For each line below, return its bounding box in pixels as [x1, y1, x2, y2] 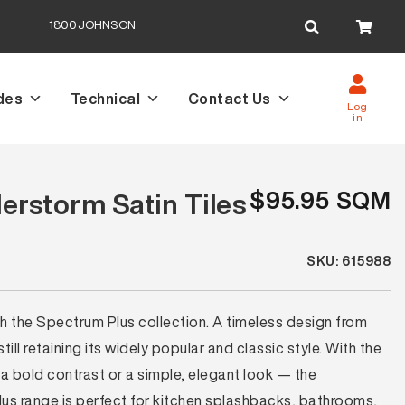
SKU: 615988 [306, 251, 391, 270]
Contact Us [187, 88, 271, 109]
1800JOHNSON [48, 16, 136, 33]
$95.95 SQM [250, 184, 391, 217]
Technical [70, 88, 140, 109]
